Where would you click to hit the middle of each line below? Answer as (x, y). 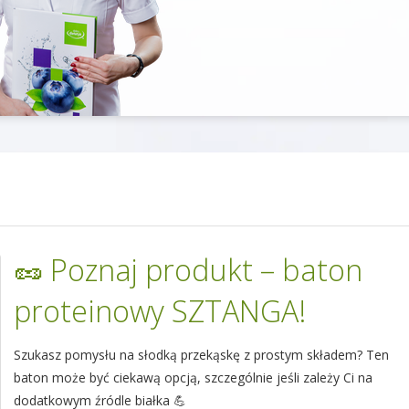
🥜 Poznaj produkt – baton (188, 270)
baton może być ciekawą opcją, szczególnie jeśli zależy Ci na (193, 378)
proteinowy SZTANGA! (160, 311)
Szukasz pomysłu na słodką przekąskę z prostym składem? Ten (201, 355)
